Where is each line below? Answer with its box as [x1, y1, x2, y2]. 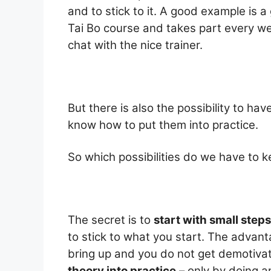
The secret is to [68, 213, 154, 227]
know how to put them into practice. [68, 117, 258, 132]
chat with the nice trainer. [68, 38, 203, 52]
